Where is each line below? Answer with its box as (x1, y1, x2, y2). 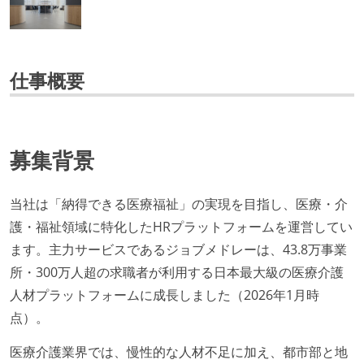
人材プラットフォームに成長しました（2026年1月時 (10, 286, 319, 305)
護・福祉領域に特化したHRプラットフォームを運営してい (10, 218, 353, 236)
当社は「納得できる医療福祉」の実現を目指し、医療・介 (10, 195, 348, 214)
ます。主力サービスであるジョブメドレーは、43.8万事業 (10, 240, 347, 259)
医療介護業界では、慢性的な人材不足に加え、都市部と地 (10, 343, 348, 362)
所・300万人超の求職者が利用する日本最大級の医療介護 (10, 263, 344, 282)
